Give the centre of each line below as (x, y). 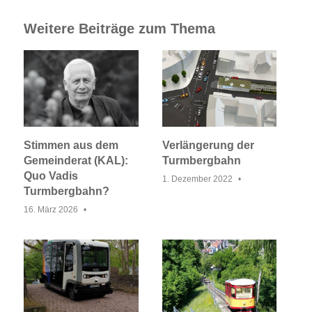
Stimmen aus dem (71, 145)
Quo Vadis (51, 175)
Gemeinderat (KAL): (76, 160)
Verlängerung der (208, 145)
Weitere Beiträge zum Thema (119, 29)
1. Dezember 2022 (197, 179)
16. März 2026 (51, 209)
